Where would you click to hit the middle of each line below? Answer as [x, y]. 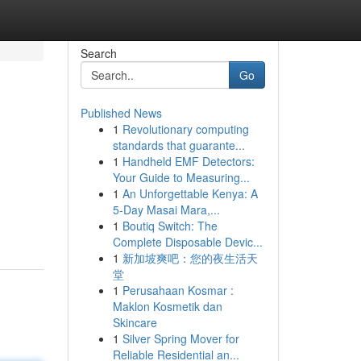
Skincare [135, 322]
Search [98, 53]
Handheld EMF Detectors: [188, 161]
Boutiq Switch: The [170, 226]
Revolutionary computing [185, 129]
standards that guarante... [178, 145]
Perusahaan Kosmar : [178, 290]
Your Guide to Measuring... [181, 177]
